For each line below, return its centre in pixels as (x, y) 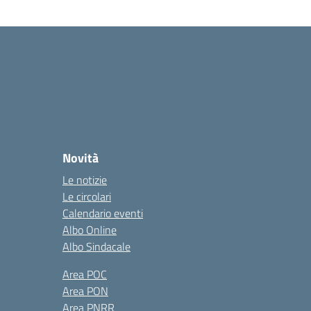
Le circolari (87, 196)
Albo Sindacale (96, 246)
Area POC (85, 274)
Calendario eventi (103, 213)
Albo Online (90, 230)
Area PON (85, 291)
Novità (81, 158)
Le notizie (85, 180)
